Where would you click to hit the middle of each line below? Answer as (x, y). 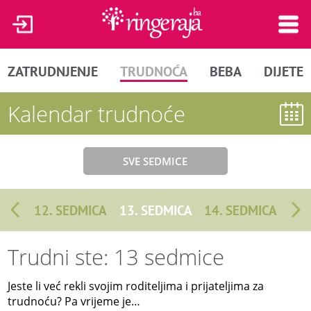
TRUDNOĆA (154, 71)
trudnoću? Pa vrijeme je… (74, 301)
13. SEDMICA (155, 210)
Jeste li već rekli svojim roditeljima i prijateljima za (136, 286)
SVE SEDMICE (155, 161)
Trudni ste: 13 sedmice (116, 256)
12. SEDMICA (71, 210)
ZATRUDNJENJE (53, 71)
